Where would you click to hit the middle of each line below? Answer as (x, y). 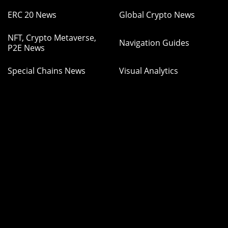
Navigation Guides (154, 43)
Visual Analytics (149, 71)
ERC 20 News (32, 15)
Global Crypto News (157, 15)
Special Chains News (47, 71)
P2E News (26, 48)
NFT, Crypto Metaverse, (52, 38)
